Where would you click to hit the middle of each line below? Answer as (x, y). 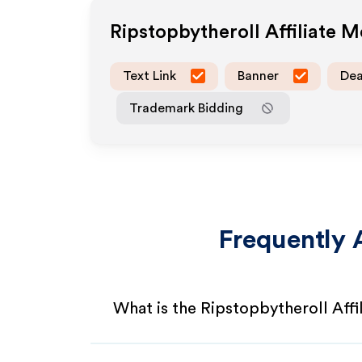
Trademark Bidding (186, 108)
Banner (258, 76)
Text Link (149, 76)
